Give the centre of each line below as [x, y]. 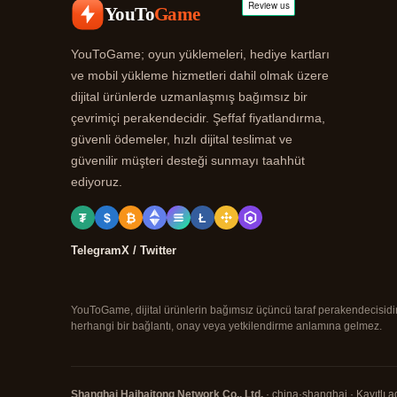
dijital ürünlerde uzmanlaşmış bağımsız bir [189, 97]
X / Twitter [149, 251]
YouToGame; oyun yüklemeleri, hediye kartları [200, 54]
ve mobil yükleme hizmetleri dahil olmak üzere [200, 76]
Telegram [96, 251]
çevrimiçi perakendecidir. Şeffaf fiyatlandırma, [198, 118]
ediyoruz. [97, 182]
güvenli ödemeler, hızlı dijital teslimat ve [182, 140]
